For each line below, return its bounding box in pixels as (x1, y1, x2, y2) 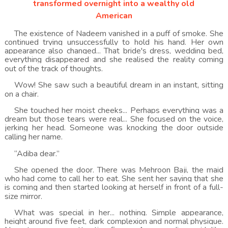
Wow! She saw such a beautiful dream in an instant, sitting (14, 79, 224, 91)
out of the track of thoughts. (4, 63, 103, 74)
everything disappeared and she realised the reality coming (4, 54, 224, 65)
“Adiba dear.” (14, 148, 60, 159)
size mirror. (4, 191, 42, 202)
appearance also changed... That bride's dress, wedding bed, (4, 45, 224, 56)
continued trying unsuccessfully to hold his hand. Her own (4, 37, 224, 48)
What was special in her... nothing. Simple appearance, (14, 207, 224, 218)
